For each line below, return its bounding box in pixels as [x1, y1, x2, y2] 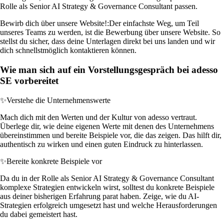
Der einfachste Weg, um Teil [109, 19, 199, 28]
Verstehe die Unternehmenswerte [6, 95, 110, 104]
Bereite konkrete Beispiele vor [6, 156, 102, 165]
